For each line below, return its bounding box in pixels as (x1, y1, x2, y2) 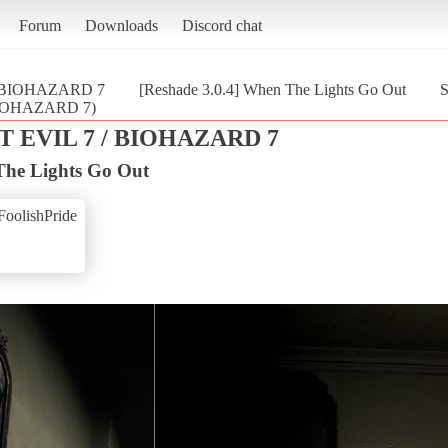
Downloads (84, 16, 158, 34)
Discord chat (181, 16, 262, 34)
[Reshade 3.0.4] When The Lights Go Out (139, 80, 406, 98)
